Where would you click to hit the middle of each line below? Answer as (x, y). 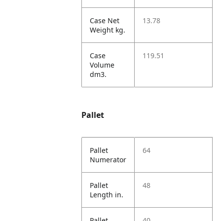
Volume (102, 65)
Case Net (105, 20)
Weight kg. (108, 30)
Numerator (108, 160)
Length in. (107, 195)
